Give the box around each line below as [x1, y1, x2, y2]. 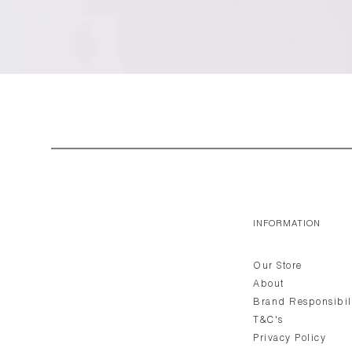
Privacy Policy [253, 334, 326, 344]
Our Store [253, 262, 302, 272]
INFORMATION [253, 220, 321, 229]
